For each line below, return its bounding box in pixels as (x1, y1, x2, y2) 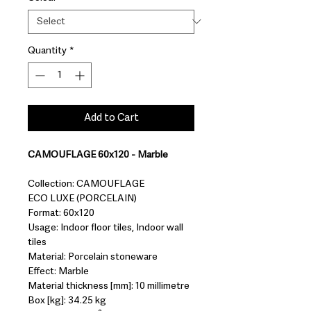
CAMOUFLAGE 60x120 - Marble (28, 149, 168, 160)
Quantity (28, 45, 67, 56)
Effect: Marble (28, 266, 89, 276)
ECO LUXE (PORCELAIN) (28, 193, 137, 203)
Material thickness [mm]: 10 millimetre (28, 280, 190, 291)
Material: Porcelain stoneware (28, 251, 158, 262)
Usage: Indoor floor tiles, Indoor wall (28, 222, 183, 233)
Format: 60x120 (28, 208, 94, 218)
